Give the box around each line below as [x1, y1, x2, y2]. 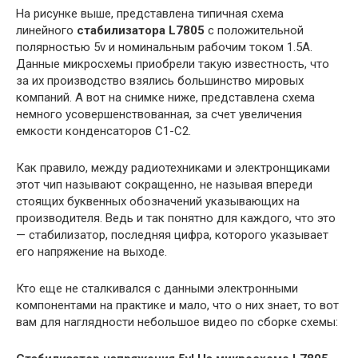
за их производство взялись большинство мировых [16, 73, 304, 88]
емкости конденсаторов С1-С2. [16, 123, 191, 138]
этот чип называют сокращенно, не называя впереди [16, 177, 312, 192]
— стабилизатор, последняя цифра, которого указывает [16, 227, 328, 242]
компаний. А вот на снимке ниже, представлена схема [16, 89, 315, 105]
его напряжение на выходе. [16, 244, 167, 259]
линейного [16, 22, 77, 38]
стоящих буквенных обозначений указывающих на [16, 193, 300, 209]
